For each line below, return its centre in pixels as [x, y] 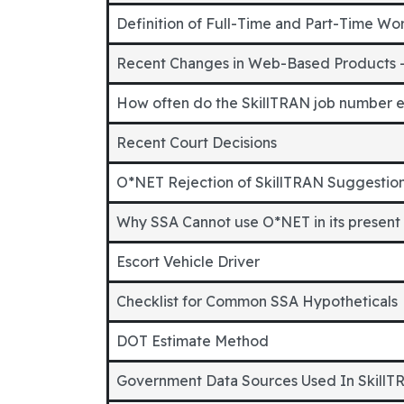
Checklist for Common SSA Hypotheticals [257, 301]
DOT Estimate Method [193, 341]
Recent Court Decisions [197, 142]
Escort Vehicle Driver [188, 262]
